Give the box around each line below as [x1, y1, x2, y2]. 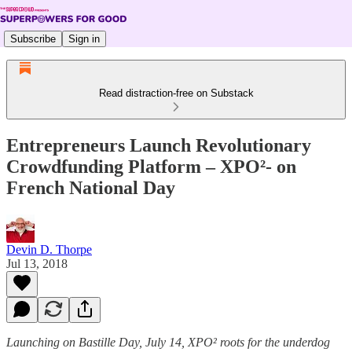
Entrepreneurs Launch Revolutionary [6, 134, 311, 156]
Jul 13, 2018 [6, 256, 68, 270]
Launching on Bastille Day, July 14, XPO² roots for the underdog [6, 335, 330, 349]
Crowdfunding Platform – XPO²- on [6, 156, 296, 177]
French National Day [6, 177, 175, 198]
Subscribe [10, 32, 56, 45]
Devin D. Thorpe [6, 242, 92, 256]
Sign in [68, 32, 100, 45]
